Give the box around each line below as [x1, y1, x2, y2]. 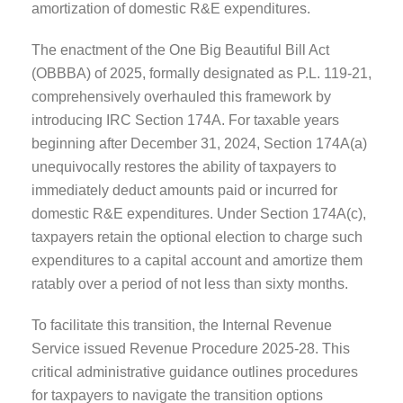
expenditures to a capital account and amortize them [31, 252, 363, 268]
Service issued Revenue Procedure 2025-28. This [31, 340, 350, 356]
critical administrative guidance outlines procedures [31, 363, 358, 380]
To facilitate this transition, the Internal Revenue [31, 317, 332, 333]
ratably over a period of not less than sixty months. [31, 275, 348, 291]
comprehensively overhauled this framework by [31, 88, 331, 104]
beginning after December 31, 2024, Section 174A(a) [31, 135, 367, 151]
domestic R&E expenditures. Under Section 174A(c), [31, 205, 366, 221]
